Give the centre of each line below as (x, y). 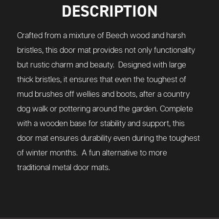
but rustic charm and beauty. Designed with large (102, 66)
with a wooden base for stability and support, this (101, 124)
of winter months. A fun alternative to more (92, 153)
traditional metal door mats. (64, 168)
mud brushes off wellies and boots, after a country (103, 95)
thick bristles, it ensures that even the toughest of (102, 80)
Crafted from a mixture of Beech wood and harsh (101, 36)
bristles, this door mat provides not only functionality (106, 51)
